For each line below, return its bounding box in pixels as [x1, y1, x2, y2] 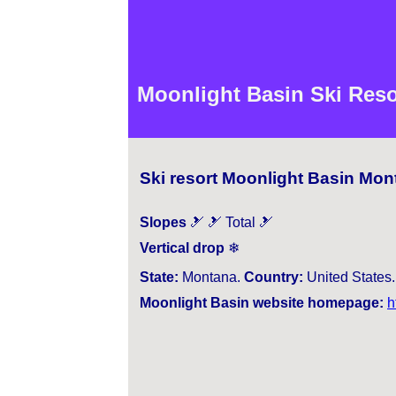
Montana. [179, 269, 244, 285]
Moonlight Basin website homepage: [140, 294, 387, 310]
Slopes [140, 214, 190, 230]
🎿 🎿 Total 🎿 [190, 214, 273, 230]
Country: [244, 269, 303, 285]
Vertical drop [140, 240, 225, 255]
